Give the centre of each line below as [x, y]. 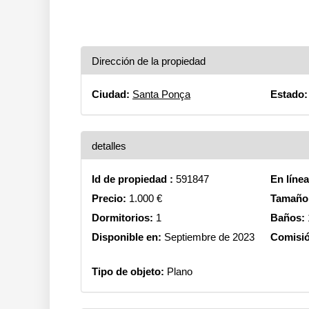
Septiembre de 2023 [208, 237]
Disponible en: [127, 237]
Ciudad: [111, 94]
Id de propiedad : [132, 179]
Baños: [288, 218]
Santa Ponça [161, 94]
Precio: [109, 198]
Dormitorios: [122, 218]
